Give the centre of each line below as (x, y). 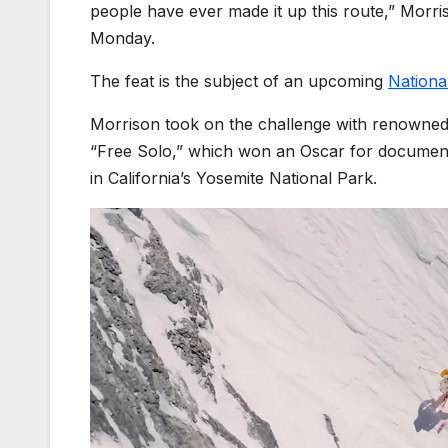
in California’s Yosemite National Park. (233, 178)
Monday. (122, 38)
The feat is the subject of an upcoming (239, 81)
